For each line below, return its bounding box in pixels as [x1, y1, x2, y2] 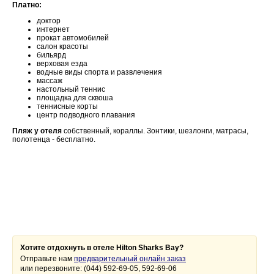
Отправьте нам [20, 254, 74, 263]
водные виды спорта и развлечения [37, 68, 162, 76]
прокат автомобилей [37, 34, 109, 42]
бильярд [37, 51, 66, 59]
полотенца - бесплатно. [12, 135, 95, 144]
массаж [37, 76, 62, 85]
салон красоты [37, 42, 88, 51]
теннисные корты [37, 102, 98, 111]
